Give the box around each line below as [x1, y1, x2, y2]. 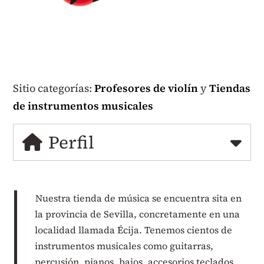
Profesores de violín [94, 80, 199, 95]
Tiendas [209, 80, 251, 95]
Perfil [48, 130, 95, 154]
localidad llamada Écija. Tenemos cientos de [35, 223, 233, 236]
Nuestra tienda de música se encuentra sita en [35, 191, 242, 204]
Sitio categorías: [13, 80, 95, 95]
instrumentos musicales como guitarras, [35, 239, 214, 252]
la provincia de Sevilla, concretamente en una [35, 207, 240, 220]
